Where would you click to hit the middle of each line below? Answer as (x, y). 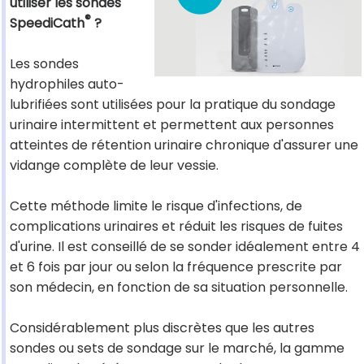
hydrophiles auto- (67, 84)
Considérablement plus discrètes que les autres (162, 328)
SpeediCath (47, 24)
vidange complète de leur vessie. (114, 166)
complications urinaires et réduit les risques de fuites (176, 227)
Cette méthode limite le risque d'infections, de (156, 206)
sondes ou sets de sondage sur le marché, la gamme (177, 349)
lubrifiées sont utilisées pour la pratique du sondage (173, 105)
